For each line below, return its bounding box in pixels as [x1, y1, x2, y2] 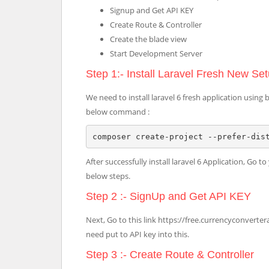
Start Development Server [110, 48, 202, 59]
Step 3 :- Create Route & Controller [86, 249, 254, 261]
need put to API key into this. [86, 229, 189, 240]
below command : [86, 106, 150, 117]
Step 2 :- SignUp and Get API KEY [86, 190, 251, 202]
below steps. [86, 171, 130, 181]
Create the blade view [110, 34, 187, 44]
